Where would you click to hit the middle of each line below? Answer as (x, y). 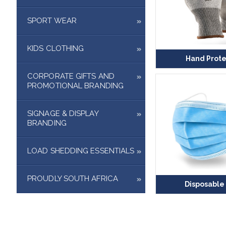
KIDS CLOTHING (56, 48)
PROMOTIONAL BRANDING (76, 86)
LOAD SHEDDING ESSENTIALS (81, 151)
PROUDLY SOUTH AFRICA (73, 178)
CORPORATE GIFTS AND (71, 76)
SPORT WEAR (52, 20)
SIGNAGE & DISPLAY (63, 113)
